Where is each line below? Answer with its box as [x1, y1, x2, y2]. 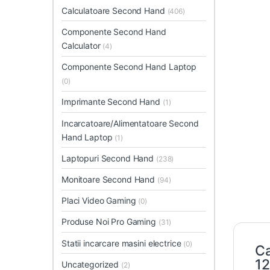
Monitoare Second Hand [61, 174, 157, 184]
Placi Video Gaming [61, 195, 139, 206]
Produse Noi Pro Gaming [61, 216, 159, 227]
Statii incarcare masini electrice [61, 237, 184, 248]
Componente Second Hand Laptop [61, 61, 196, 72]
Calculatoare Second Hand [61, 5, 168, 16]
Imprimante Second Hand [61, 96, 163, 107]
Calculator [61, 40, 103, 51]
